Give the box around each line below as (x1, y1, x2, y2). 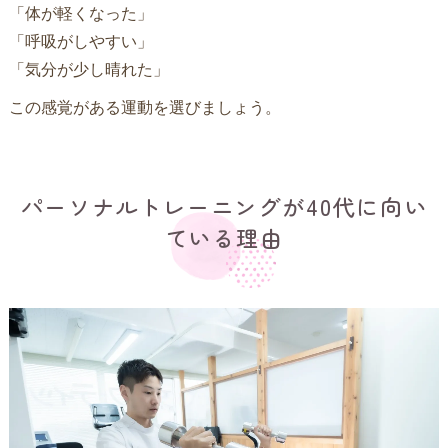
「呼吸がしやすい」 (8, 29, 153, 52)
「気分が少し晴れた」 (8, 57, 169, 80)
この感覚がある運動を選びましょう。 (8, 95, 281, 118)
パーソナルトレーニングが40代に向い (20, 189, 428, 222)
